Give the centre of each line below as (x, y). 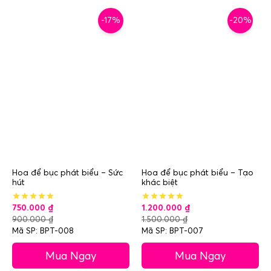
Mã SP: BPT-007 (172, 231)
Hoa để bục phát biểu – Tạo (198, 172)
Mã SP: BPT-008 (43, 231)
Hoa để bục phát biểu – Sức (67, 172)
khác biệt (160, 182)
